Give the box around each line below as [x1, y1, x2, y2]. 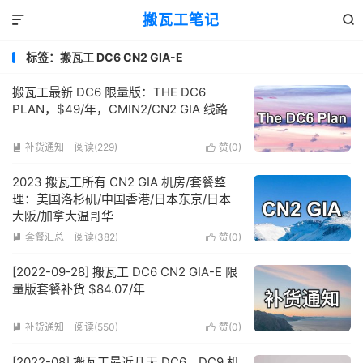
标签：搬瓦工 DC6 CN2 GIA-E [26, 50, 183, 64]
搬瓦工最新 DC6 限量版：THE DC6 [12, 84, 206, 100]
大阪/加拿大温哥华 [12, 208, 113, 224]
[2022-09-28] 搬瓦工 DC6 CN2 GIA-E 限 [12, 264, 237, 280]
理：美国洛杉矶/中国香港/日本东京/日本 [12, 191, 231, 207]
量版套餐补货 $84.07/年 [12, 281, 145, 297]
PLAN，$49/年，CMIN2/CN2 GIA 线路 [12, 101, 228, 117]
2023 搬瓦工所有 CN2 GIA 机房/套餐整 [12, 174, 226, 190]
